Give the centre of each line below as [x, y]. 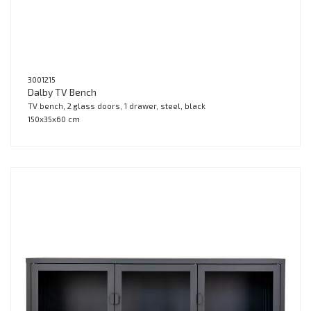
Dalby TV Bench [62, 92]
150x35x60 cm [54, 119]
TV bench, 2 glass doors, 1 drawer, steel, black [117, 106]
